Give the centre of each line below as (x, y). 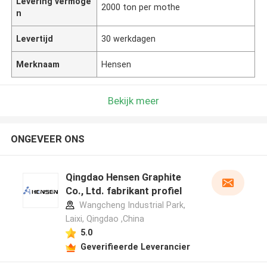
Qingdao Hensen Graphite (123, 177)
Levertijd (35, 38)
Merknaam (38, 64)
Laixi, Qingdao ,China (105, 219)
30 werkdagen (129, 38)
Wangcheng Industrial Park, (131, 205)
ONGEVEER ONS (47, 139)
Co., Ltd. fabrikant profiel (123, 191)
